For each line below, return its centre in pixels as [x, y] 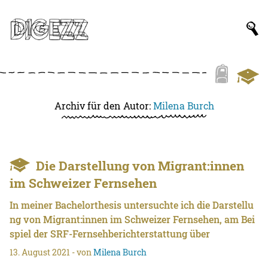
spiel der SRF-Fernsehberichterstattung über [110, 234]
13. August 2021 [40, 252]
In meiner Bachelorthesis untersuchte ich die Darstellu [132, 205]
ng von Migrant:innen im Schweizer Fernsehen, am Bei [133, 219]
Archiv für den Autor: [103, 106]
